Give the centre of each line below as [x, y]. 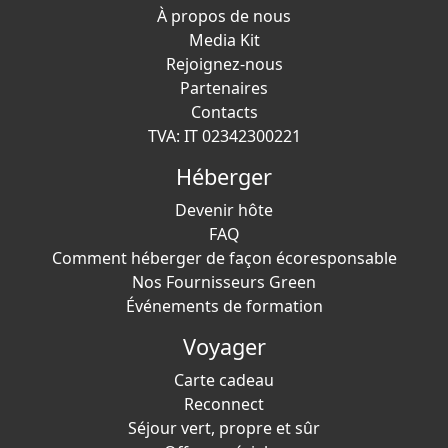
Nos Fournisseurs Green [224, 282]
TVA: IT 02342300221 [224, 136]
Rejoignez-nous [224, 64]
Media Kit [224, 40]
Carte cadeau [224, 380]
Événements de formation [224, 306]
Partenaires [224, 88]
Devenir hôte [224, 210]
